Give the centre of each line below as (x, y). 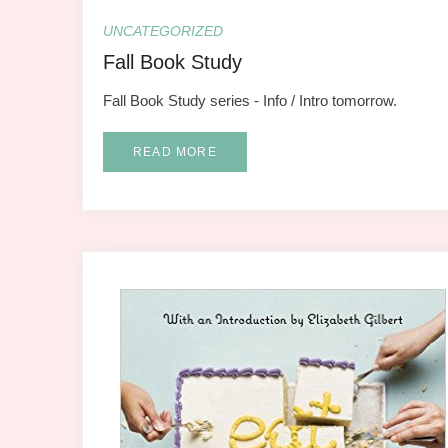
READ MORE (175, 151)
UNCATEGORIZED (163, 30)
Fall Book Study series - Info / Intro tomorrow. (250, 100)
